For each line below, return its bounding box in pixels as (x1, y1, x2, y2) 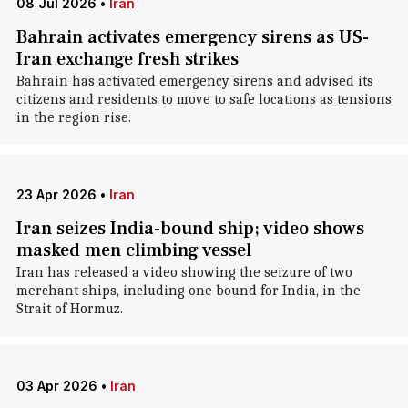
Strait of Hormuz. (15, 301, 123, 317)
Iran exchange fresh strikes (15, 47, 239, 71)
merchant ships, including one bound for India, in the (15, 282, 361, 299)
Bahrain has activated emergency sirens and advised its (15, 73, 373, 89)
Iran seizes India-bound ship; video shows (15, 217, 364, 240)
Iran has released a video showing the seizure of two (15, 264, 352, 280)
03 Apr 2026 (15, 378, 97, 393)
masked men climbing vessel (15, 239, 251, 262)
